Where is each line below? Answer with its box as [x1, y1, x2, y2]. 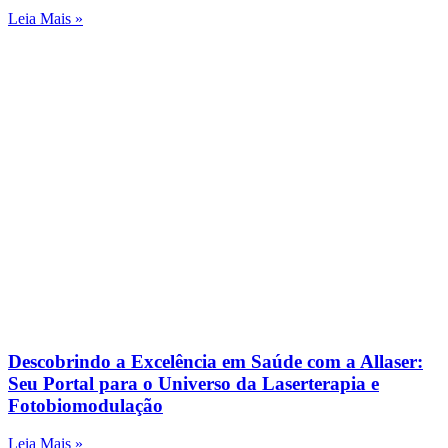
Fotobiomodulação [8, 394, 163, 416]
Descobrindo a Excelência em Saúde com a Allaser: [8, 350, 423, 372]
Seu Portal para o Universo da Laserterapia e [8, 372, 379, 394]
